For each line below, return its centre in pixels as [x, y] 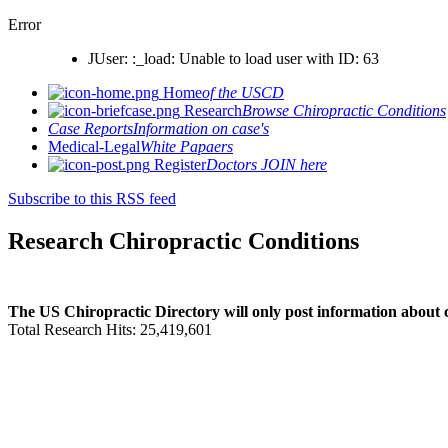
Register [178, 164]
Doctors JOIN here [266, 164]
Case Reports [90, 128]
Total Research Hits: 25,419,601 [110, 329]
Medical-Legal [94, 146]
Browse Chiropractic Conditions [344, 110]
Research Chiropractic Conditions [183, 240]
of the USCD [243, 92]
